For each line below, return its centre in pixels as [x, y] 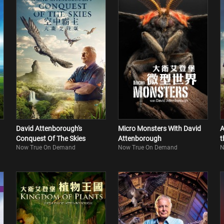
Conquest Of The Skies [51, 138]
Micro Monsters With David [159, 128]
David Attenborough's [49, 128]
